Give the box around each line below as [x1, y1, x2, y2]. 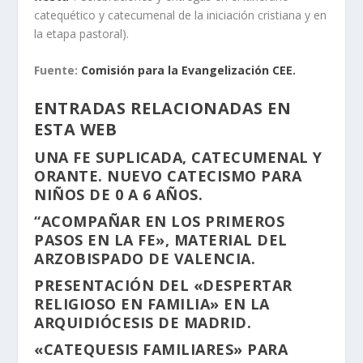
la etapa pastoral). [34, 25, 130, 41]
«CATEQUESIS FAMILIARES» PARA [34, 339, 288, 359]
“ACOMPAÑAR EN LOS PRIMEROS [34, 211, 285, 231]
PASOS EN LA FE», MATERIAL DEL [34, 229, 288, 250]
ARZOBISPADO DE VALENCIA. [34, 248, 256, 268]
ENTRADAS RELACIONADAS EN [34, 96, 292, 119]
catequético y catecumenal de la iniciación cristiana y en [34, 6, 327, 23]
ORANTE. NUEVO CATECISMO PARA [34, 165, 302, 186]
